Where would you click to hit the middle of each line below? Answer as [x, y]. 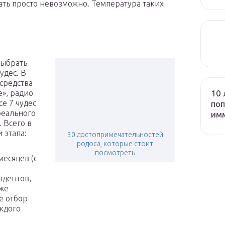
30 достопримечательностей [115, 135]
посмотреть [115, 153]
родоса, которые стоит [115, 144]
